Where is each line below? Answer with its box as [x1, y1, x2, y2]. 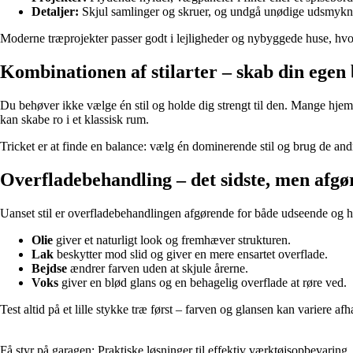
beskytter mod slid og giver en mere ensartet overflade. [54, 247, 328, 261]
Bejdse [32, 261, 67, 275]
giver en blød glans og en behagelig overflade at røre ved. [58, 275, 347, 289]
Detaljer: [32, 5, 79, 19]
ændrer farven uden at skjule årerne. [67, 261, 248, 275]
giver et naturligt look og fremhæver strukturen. [53, 232, 291, 247]
